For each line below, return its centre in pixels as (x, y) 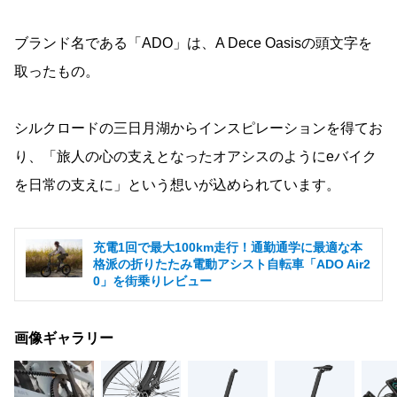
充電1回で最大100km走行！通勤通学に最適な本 (228, 247)
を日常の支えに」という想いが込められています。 (177, 184)
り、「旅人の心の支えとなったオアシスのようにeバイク (195, 156)
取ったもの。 (57, 71)
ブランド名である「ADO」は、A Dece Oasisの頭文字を (193, 43)
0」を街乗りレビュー (152, 280)
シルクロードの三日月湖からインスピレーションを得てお (198, 128)
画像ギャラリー (64, 338)
